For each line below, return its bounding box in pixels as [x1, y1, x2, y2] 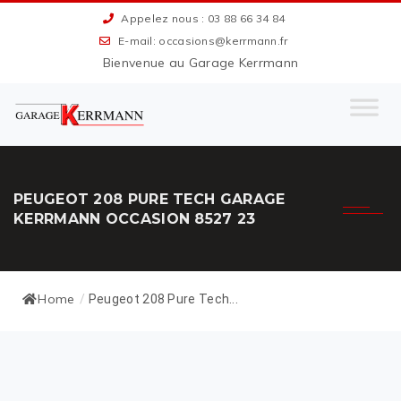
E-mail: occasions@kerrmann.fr [115, 34, 288, 47]
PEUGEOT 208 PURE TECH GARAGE [13, 191, 286, 209]
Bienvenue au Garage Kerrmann [102, 55, 299, 71]
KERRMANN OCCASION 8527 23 [13, 210, 256, 228]
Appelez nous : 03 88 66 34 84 [118, 12, 286, 25]
